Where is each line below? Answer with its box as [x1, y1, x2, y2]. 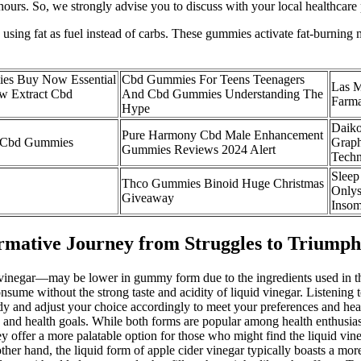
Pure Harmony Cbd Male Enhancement [122, 127, 323, 142]
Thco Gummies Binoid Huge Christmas [122, 176, 324, 190]
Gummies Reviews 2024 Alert [122, 142, 276, 156]
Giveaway [122, 190, 174, 205]
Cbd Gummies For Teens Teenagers [122, 72, 305, 86]
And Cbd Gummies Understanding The [122, 86, 323, 101]
